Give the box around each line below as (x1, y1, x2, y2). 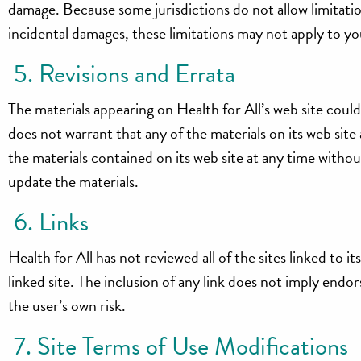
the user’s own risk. (8, 293, 127, 317)
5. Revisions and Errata (8, 56, 236, 93)
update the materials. (8, 169, 139, 194)
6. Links (8, 203, 89, 241)
